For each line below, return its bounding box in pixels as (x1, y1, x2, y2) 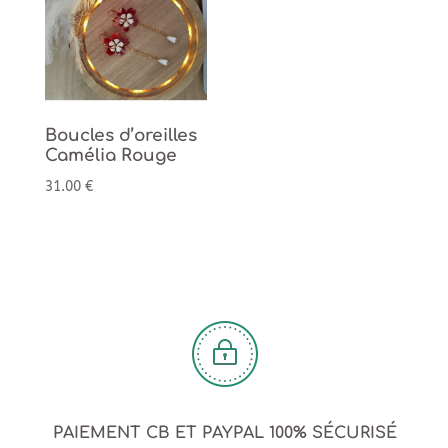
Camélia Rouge (44, 146, 177, 166)
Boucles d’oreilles (44, 126, 197, 146)
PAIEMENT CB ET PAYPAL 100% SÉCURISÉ (53, 423, 398, 442)
